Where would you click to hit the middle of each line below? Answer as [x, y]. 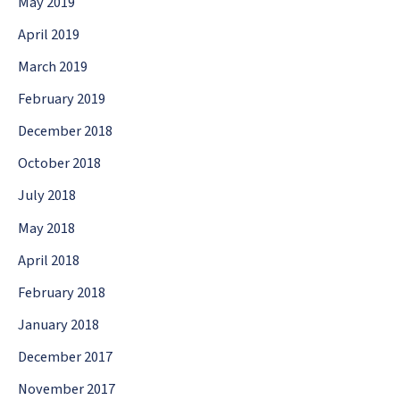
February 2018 [62, 292]
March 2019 [53, 67]
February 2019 [62, 100]
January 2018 [58, 325]
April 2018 [49, 260]
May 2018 [46, 228]
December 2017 [65, 357]
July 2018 [47, 196]
